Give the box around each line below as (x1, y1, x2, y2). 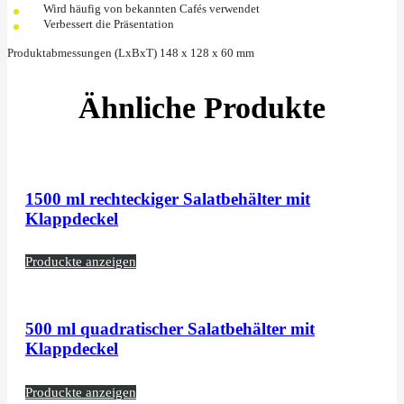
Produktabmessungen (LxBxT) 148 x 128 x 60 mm (7, 45, 254, 60)
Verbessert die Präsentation (43, 16, 174, 31)
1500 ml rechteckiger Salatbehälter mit (25, 188, 310, 208)
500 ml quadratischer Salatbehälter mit (25, 319, 315, 339)
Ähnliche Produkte (78, 90, 326, 124)
